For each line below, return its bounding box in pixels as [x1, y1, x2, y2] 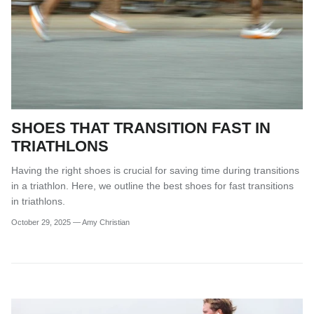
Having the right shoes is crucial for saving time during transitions [11, 164, 299, 176]
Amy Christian [82, 218, 130, 227]
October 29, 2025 [11, 218, 71, 227]
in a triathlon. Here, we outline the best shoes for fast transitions [11, 179, 294, 191]
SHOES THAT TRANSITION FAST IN [11, 118, 271, 137]
